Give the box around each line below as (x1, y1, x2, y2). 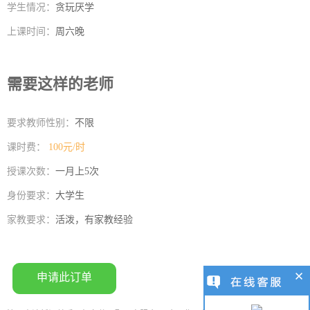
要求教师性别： (7, 118, 75, 128)
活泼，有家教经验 (55, 215, 133, 225)
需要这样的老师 (7, 72, 113, 94)
